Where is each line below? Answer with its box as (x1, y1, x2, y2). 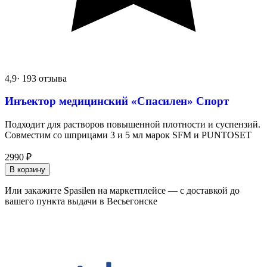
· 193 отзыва (17, 73, 67, 83)
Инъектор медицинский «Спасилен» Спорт (5, 95, 229, 108)
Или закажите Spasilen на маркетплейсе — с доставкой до (5, 185, 240, 195)
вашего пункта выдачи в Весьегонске (5, 195, 157, 206)
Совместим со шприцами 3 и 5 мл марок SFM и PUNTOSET (5, 129, 252, 140)
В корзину (10, 164, 45, 174)
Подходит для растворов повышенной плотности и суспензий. (5, 119, 260, 129)
